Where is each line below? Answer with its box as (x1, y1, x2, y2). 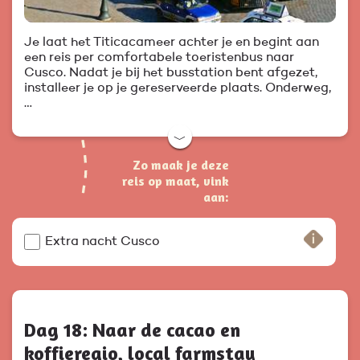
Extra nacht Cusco (45, 235, 160, 249)
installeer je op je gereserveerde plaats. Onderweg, (24, 82, 331, 96)
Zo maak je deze (133, 157, 229, 174)
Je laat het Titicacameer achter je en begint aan (24, 36, 319, 50)
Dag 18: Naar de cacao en (24, 318, 240, 342)
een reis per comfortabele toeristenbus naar (24, 51, 294, 65)
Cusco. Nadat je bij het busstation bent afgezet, (24, 67, 317, 80)
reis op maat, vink (122, 173, 229, 190)
